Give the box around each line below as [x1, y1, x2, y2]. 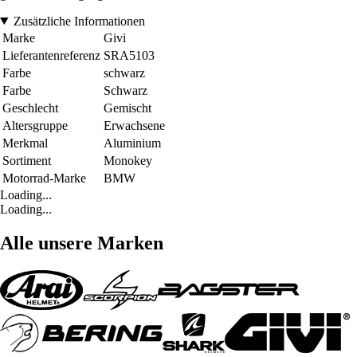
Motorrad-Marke [2, 171, 86, 185]
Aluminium [104, 135, 161, 150]
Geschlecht [2, 100, 58, 115]
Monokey [104, 153, 152, 167]
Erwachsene [104, 118, 165, 132]
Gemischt [104, 100, 151, 115]
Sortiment [2, 153, 51, 167]
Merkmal [2, 135, 48, 150]
